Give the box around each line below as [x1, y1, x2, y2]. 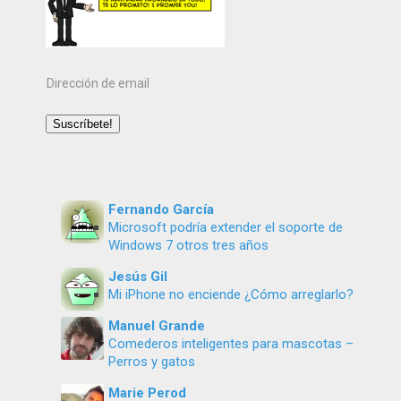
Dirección [45, 73, 100, 90]
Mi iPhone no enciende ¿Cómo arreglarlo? [108, 286, 354, 303]
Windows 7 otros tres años [108, 236, 269, 253]
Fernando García [108, 200, 215, 218]
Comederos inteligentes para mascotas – [108, 335, 354, 352]
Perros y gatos [108, 353, 196, 370]
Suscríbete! [53, 116, 114, 131]
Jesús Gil [108, 268, 168, 285]
